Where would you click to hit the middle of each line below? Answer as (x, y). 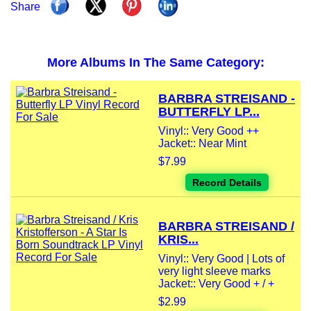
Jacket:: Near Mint (202, 144)
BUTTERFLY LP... (209, 112)
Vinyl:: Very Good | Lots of (221, 259)
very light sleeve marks (215, 271)
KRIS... (178, 240)
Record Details (227, 183)
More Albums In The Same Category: (155, 63)
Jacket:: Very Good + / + (216, 284)
